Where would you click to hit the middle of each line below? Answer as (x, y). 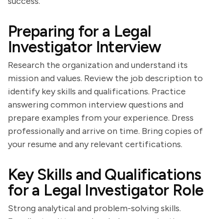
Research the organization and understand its (98, 65)
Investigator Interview (84, 47)
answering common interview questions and (96, 105)
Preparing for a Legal (80, 31)
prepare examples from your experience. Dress (101, 118)
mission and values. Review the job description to (105, 78)
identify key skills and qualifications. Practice (97, 91)
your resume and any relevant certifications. (95, 144)
